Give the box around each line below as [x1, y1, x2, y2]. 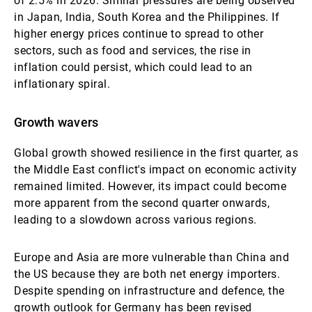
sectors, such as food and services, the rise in [14, 44, 251, 57]
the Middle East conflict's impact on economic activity [14, 163, 297, 176]
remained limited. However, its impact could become [14, 180, 286, 193]
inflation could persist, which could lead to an [14, 61, 253, 74]
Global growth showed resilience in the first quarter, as [14, 146, 298, 159]
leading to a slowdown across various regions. [14, 213, 257, 226]
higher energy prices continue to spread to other [14, 27, 263, 40]
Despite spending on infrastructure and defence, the [14, 284, 285, 297]
